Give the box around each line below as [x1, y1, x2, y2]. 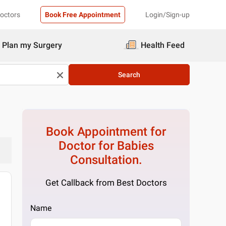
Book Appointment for [46, 125, 166, 139]
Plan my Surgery [2, 40, 62, 50]
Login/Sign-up [145, 11, 190, 19]
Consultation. [70, 153, 142, 167]
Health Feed [141, 40, 185, 50]
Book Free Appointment [45, 11, 121, 19]
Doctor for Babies [58, 139, 154, 153]
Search [118, 71, 140, 79]
